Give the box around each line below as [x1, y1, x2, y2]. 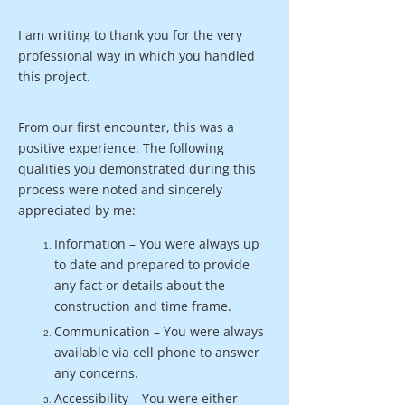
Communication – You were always [54, 323, 264, 340]
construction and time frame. [54, 297, 231, 315]
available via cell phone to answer [54, 344, 259, 361]
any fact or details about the [54, 277, 225, 294]
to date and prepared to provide [54, 256, 250, 273]
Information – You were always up [54, 235, 259, 252]
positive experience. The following [18, 139, 224, 156]
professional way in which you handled [18, 47, 255, 64]
